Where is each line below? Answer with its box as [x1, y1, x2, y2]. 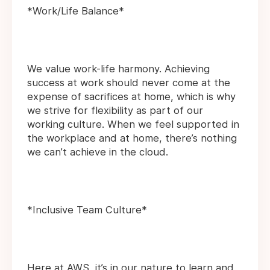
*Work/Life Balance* [27, 5, 124, 17]
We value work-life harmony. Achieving [27, 63, 210, 75]
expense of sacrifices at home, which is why [27, 90, 236, 103]
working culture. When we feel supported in [27, 118, 239, 131]
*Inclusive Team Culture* [27, 204, 147, 216]
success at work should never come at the [27, 77, 230, 89]
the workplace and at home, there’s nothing [27, 132, 237, 145]
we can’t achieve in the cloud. [27, 146, 168, 159]
